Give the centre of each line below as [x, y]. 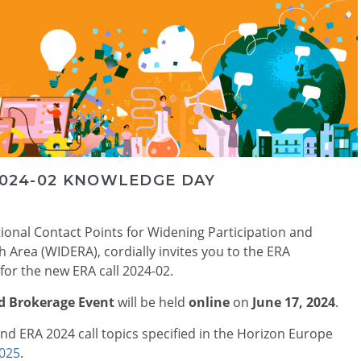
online [209, 303]
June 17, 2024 [292, 303]
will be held [151, 303]
